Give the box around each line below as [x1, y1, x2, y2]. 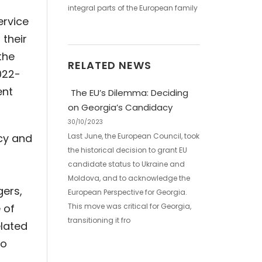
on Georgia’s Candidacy [68, 101, 173, 113]
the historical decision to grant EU [68, 145, 187, 155]
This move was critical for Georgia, [68, 201, 191, 211]
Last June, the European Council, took [68, 131, 199, 141]
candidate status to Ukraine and [68, 159, 185, 169]
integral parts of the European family [68, 3, 198, 13]
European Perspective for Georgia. [68, 187, 187, 197]
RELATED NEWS [68, 58, 151, 73]
